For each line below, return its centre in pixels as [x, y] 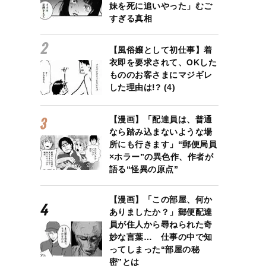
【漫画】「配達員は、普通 [161, 119]
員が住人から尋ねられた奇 [161, 224]
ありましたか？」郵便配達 [161, 212]
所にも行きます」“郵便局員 [163, 144]
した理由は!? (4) [142, 88]
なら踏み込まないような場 [161, 132]
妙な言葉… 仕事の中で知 [161, 237]
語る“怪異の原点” [144, 169]
